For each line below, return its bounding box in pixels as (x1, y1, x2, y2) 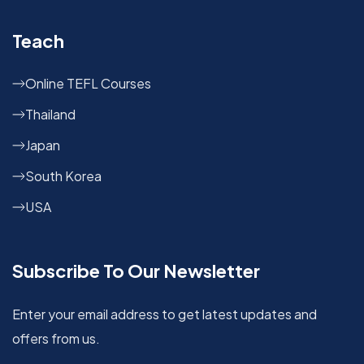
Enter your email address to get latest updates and (12, 305, 317, 323)
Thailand (25, 105, 76, 123)
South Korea (25, 167, 102, 184)
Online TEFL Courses (25, 74, 151, 92)
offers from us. (12, 329, 100, 347)
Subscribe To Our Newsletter (12, 258, 260, 282)
